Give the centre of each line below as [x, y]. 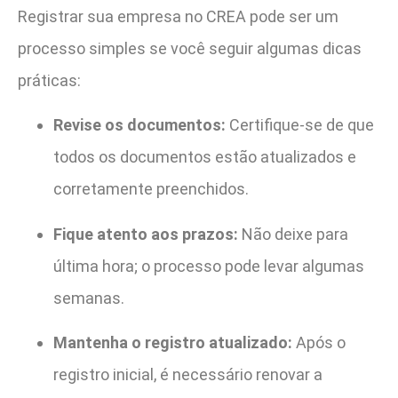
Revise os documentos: [139, 125]
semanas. [89, 298]
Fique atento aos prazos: [146, 234]
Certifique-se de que [300, 125]
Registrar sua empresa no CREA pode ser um [178, 16]
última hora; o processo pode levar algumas [209, 266]
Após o [319, 342]
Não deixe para [293, 234]
